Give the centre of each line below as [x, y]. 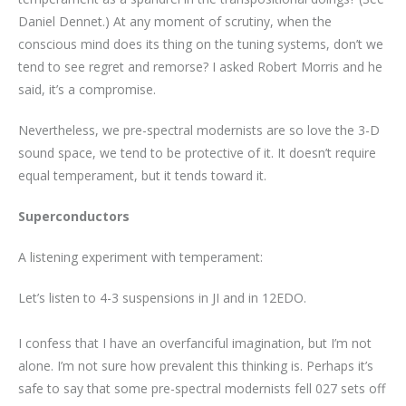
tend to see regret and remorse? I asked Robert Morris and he [200, 66]
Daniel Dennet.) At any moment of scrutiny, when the [175, 21]
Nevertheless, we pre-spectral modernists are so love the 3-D [199, 130]
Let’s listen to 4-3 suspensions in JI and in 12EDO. [162, 297]
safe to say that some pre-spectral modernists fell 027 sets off [202, 388]
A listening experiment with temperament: [140, 256]
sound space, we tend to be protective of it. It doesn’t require [197, 152]
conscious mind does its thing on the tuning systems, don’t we [201, 43]
